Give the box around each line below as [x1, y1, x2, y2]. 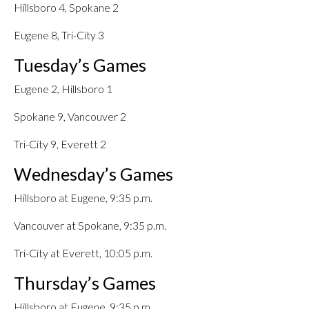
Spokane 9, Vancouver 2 [14, 110, 126, 123]
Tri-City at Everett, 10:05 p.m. [14, 246, 152, 259]
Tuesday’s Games [14, 54, 146, 75]
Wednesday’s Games [14, 163, 173, 184]
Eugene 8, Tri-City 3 [14, 28, 104, 41]
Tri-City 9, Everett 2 [14, 137, 106, 150]
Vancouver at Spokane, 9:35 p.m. [14, 219, 166, 232]
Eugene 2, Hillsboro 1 [14, 82, 112, 95]
